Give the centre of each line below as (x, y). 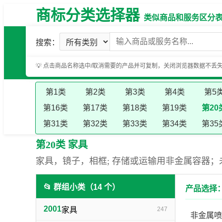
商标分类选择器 (88, 15)
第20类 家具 (62, 145)
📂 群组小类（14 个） (82, 187)
